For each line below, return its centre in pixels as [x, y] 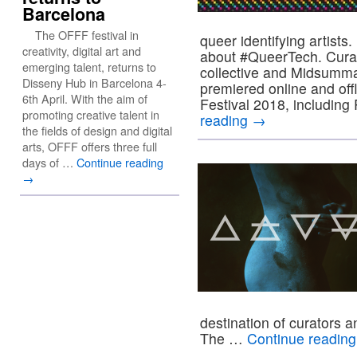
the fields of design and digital [97, 130]
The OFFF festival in [80, 35]
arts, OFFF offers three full [90, 146]
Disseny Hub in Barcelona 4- [94, 82]
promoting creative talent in [91, 114]
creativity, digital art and [82, 51]
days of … [49, 162]
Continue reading [120, 162]
